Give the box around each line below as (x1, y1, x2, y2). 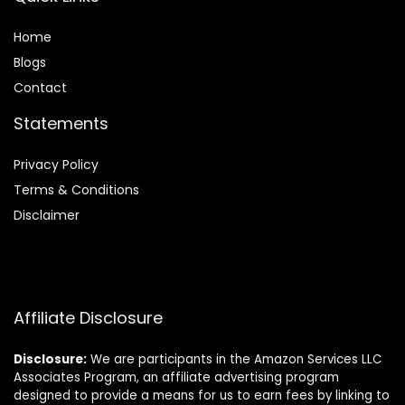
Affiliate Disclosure (14, 306, 163, 330)
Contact (14, 79, 67, 98)
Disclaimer (14, 206, 80, 225)
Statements (14, 112, 108, 136)
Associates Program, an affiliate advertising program (14, 369, 339, 387)
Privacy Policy (14, 155, 99, 174)
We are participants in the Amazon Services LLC (87, 351, 381, 369)
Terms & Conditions (14, 181, 139, 200)
